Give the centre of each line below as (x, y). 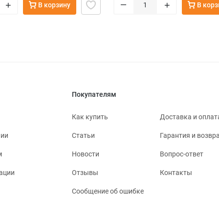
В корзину (54, 5)
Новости (86, 154)
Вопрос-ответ (182, 154)
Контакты (176, 173)
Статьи (83, 136)
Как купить (90, 117)
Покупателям (94, 95)
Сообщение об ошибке (108, 191)
